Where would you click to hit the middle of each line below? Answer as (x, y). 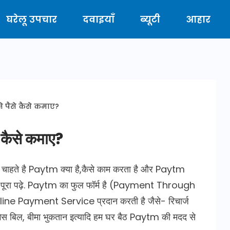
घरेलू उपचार (32, 19)
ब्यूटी (150, 19)
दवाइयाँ (99, 19)
